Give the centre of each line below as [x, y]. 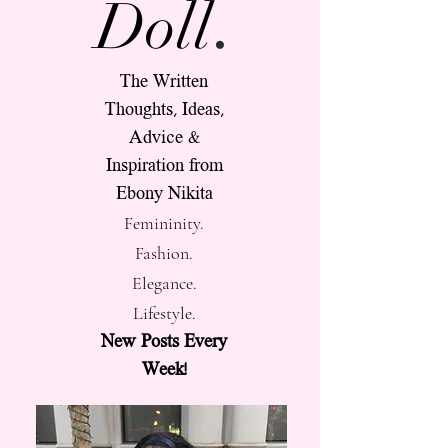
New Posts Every [164, 342]
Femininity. [164, 223]
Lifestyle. [164, 313]
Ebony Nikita [164, 194]
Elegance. [164, 283]
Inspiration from [164, 166]
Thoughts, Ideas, [164, 110]
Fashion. [164, 253]
